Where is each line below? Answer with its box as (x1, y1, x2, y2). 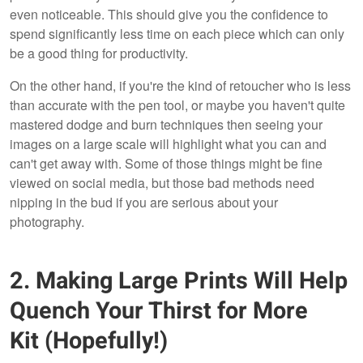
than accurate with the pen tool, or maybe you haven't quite (10, 96, 345, 115)
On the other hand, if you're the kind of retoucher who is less (10, 76, 351, 96)
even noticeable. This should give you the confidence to (10, 5, 328, 24)
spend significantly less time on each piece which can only (10, 24, 344, 44)
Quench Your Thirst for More (10, 294, 308, 329)
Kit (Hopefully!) (10, 324, 168, 359)
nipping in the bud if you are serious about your (10, 193, 278, 212)
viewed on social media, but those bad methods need (10, 173, 314, 193)
